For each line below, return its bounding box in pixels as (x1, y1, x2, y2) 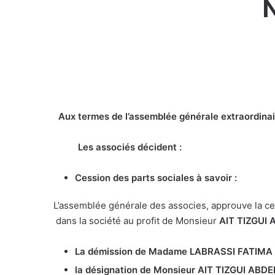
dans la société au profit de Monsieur (53, 215, 219, 227)
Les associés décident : (53, 141, 182, 153)
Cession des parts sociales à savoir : (75, 172, 237, 184)
